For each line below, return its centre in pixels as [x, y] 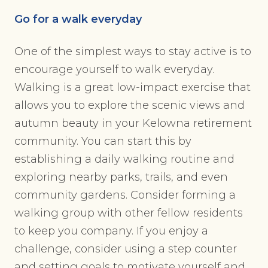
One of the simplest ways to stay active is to [133, 52]
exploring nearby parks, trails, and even [121, 177]
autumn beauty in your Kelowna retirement [133, 124]
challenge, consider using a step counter [126, 249]
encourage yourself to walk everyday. [114, 70]
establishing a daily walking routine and [124, 159]
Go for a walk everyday [78, 19]
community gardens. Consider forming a [125, 195]
